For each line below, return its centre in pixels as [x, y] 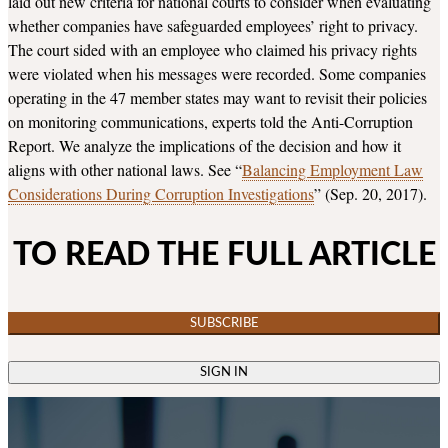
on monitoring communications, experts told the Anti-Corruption [210, 122]
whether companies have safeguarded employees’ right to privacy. [213, 26]
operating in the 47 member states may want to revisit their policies [217, 98]
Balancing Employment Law [332, 170]
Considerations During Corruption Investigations [161, 194]
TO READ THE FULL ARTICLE [224, 255]
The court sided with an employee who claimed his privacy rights [212, 50]
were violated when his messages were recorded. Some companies [217, 74]
